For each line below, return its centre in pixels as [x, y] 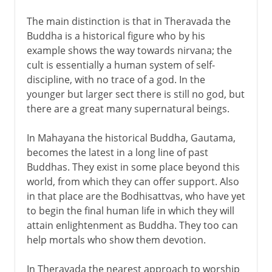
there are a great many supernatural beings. [128, 108]
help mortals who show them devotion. [116, 240]
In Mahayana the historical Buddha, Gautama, [131, 138]
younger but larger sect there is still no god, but [135, 94]
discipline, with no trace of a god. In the [116, 79]
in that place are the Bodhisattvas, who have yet [136, 196]
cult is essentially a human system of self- [121, 65]
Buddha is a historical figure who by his [116, 36]
